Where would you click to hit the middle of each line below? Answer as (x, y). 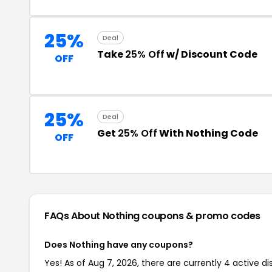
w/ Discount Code (211, 54)
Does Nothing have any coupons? (119, 245)
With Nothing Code (208, 133)
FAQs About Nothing (93, 216)
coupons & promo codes (201, 216)
